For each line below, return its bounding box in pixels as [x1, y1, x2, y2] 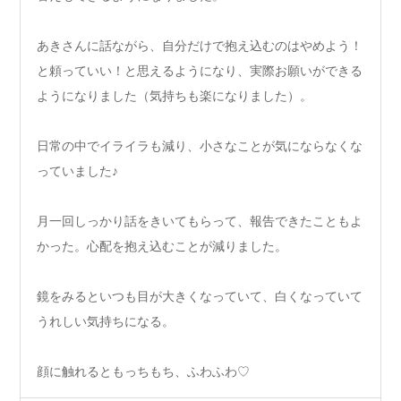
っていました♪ [37, 164, 118, 179]
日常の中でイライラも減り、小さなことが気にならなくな [37, 139, 363, 154]
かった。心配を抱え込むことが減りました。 [37, 239, 287, 254]
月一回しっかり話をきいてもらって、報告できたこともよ [37, 214, 363, 229]
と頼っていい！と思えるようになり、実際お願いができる [37, 64, 363, 79]
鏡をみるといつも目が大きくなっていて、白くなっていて [37, 289, 363, 304]
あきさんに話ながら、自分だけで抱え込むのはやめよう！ [37, 38, 363, 54]
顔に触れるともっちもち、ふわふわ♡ [37, 364, 250, 380]
